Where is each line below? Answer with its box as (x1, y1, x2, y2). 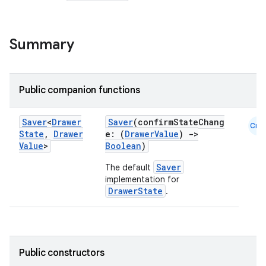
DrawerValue (125, 128, 179, 140)
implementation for (105, 174, 179, 185)
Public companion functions (19, 84, 140, 96)
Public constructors (19, 247, 104, 259)
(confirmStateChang (133, 116, 224, 128)
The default (105, 162, 153, 173)
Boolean (105, 140, 141, 151)
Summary (9, 36, 74, 53)
